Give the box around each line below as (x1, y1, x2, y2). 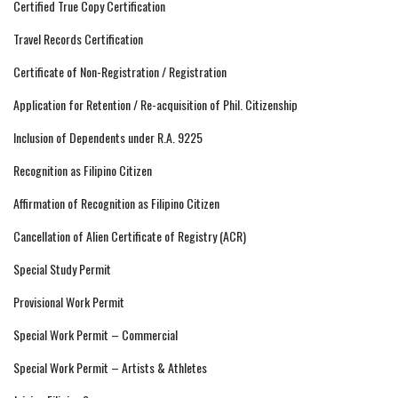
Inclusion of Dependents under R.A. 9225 (13, 128, 203, 147)
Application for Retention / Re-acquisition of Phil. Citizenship (13, 95, 298, 115)
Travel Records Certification (13, 29, 143, 49)
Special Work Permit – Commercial (13, 325, 178, 345)
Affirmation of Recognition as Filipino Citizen (13, 194, 219, 213)
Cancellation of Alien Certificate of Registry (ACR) (13, 227, 246, 246)
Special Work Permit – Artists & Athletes (13, 358, 207, 378)
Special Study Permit (13, 259, 111, 279)
